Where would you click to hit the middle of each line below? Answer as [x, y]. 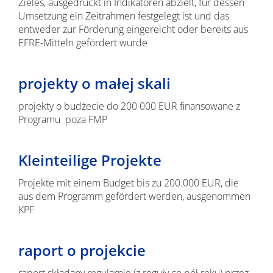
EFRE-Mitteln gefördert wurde [83, 43]
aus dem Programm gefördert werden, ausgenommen [134, 196]
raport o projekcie [82, 250]
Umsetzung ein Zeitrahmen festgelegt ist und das [123, 16]
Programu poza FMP [62, 119]
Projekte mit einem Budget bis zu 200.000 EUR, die [128, 183]
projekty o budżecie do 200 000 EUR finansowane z [129, 106]
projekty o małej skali [94, 83]
